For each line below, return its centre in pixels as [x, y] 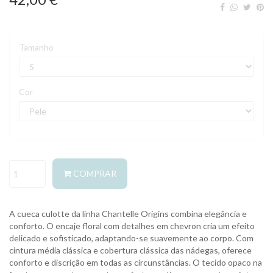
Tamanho [36, 47]
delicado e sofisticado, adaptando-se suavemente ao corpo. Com [131, 238]
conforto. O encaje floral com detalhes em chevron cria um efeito [132, 226]
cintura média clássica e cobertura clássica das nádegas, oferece [130, 250]
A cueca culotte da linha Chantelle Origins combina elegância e [128, 214]
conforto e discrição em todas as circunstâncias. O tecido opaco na [136, 262]
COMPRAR [94, 173]
